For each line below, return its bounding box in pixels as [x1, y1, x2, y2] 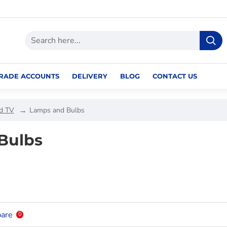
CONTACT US [153, 71, 197, 80]
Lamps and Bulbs [29, 105, 85, 115]
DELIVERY [72, 71, 107, 80]
